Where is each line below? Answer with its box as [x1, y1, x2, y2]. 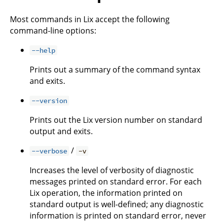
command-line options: [10, 25, 96, 36]
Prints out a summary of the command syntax [30, 64, 200, 75]
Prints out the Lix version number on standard [30, 114, 202, 125]
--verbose [32, 146, 68, 155]
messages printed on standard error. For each [30, 176, 202, 187]
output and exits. [30, 125, 93, 137]
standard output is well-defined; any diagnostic [30, 198, 204, 210]
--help [32, 45, 56, 55]
